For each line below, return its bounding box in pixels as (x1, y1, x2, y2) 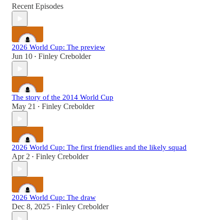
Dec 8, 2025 (12, 202, 50, 211)
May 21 (12, 102, 36, 111)
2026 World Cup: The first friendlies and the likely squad (12, 143, 187, 152)
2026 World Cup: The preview (12, 43, 105, 52)
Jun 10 (12, 52, 32, 61)
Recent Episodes (12, 2, 63, 11)
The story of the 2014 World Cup (12, 93, 113, 102)
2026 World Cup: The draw (12, 193, 96, 202)
